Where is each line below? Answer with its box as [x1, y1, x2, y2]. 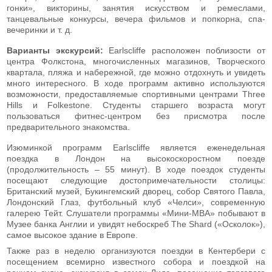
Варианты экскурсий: [7, 45, 103, 55]
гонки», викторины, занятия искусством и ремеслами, [7, 2, 265, 13]
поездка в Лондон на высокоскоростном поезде [7, 153, 265, 163]
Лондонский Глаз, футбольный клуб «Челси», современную [7, 197, 265, 207]
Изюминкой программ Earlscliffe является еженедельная [7, 142, 265, 152]
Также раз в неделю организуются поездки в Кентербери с [7, 245, 265, 256]
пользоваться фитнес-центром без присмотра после [7, 110, 265, 121]
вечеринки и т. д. [7, 24, 72, 35]
